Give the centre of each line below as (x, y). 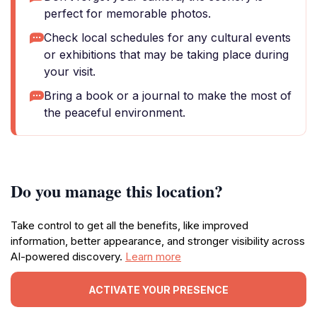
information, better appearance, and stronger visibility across (158, 241)
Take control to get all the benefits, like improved (129, 225)
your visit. (70, 71)
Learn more (153, 257)
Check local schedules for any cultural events (167, 38)
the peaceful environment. (115, 113)
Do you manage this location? (117, 191)
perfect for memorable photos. (127, 13)
